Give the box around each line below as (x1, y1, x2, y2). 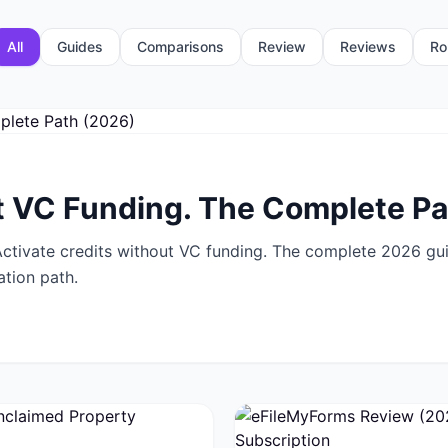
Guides (57, 38, 103, 55)
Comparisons (137, 38, 224, 55)
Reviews (340, 38, 396, 55)
